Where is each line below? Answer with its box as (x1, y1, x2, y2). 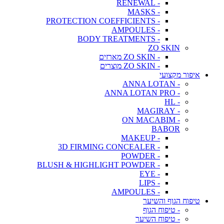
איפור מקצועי (159, 70, 200, 79)
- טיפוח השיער (135, 214, 180, 223)
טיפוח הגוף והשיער (143, 196, 200, 205)
